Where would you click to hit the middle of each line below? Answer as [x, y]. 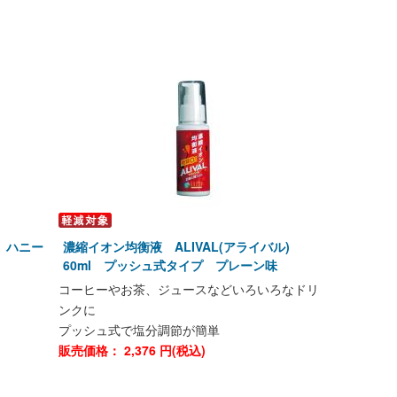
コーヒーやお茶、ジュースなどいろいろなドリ [189, 289]
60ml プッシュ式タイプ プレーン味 [170, 265]
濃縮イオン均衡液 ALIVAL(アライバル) [183, 246]
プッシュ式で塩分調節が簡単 [139, 330]
